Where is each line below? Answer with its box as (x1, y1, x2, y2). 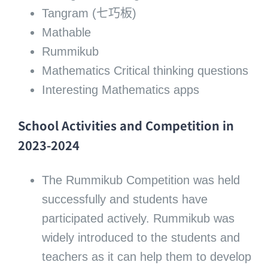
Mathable (41, 25, 91, 39)
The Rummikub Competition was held (41, 173, 240, 187)
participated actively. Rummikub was (41, 212, 234, 226)
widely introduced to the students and (41, 231, 240, 245)
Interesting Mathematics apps (41, 83, 199, 96)
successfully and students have (41, 193, 208, 206)
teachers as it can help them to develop (41, 250, 251, 264)
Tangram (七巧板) (41, 6, 136, 20)
